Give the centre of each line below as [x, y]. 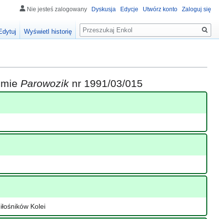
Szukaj [95, 25]
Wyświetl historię [48, 32]
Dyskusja [104, 9]
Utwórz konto [160, 9]
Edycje [129, 9]
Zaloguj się [197, 9]
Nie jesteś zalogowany [57, 9]
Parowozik [45, 84]
